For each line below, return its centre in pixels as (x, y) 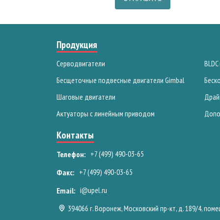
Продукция (77, 45)
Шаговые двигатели (86, 97)
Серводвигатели (81, 63)
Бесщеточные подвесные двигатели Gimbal (121, 80)
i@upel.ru (94, 190)
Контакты (75, 135)
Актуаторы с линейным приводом (106, 113)
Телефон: (71, 154)
